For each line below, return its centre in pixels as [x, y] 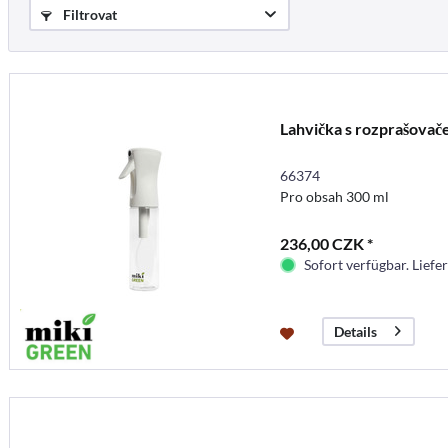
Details [355, 331]
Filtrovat [88, 15]
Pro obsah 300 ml [334, 196]
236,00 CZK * [326, 243]
